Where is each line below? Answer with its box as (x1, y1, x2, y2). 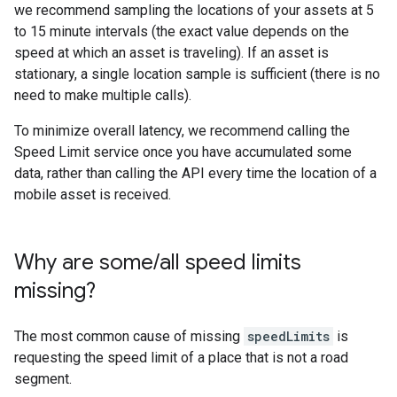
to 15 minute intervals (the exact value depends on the (14, 23, 349, 40)
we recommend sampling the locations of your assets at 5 (14, 2, 374, 19)
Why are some (14, 249, 153, 276)
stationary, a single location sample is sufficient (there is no (14, 66, 380, 82)
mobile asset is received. (14, 186, 171, 203)
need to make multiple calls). (14, 87, 191, 104)
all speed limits (160, 249, 301, 276)
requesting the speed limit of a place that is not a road (14, 349, 348, 366)
